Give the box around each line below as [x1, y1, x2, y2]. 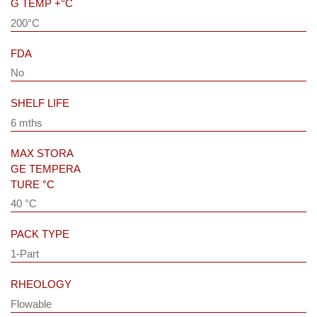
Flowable [11, 297, 52, 310]
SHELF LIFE [11, 97, 69, 110]
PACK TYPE [11, 228, 69, 241]
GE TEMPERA [11, 162, 81, 175]
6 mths [11, 116, 42, 129]
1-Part [11, 247, 45, 260]
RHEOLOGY [11, 277, 71, 290]
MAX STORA [11, 146, 74, 159]
